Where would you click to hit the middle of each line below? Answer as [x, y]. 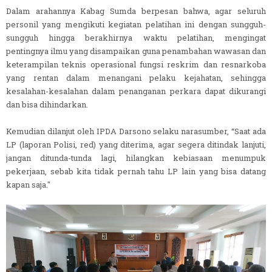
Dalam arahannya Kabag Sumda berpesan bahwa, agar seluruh [136, 11]
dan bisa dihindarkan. [47, 104]
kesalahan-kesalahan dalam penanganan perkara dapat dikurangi [136, 91]
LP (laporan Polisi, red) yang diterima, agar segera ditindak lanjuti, [136, 144]
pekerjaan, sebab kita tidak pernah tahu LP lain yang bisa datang [136, 171]
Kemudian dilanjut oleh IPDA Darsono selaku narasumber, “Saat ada [136, 131]
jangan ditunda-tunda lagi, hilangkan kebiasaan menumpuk [136, 158]
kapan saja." [28, 184]
